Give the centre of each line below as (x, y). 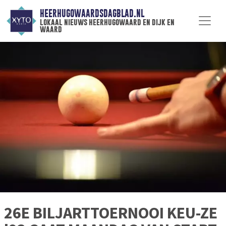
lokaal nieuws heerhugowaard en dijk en (107, 22)
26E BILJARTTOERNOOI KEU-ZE (111, 213)
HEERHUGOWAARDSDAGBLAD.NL (92, 14)
